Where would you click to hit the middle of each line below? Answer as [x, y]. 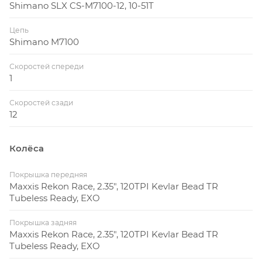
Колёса [27, 148]
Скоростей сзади [41, 102]
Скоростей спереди [46, 66]
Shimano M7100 [44, 42]
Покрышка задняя [43, 222]
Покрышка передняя [48, 174]
